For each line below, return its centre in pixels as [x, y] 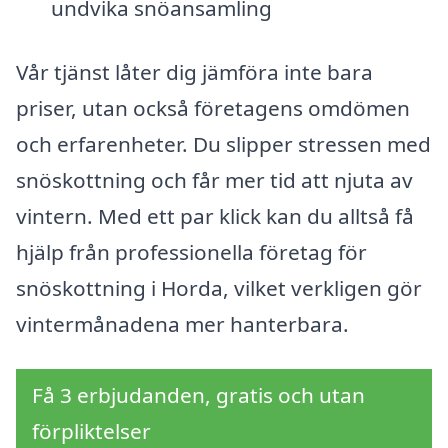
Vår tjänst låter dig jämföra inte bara [194, 71]
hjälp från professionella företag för [191, 251]
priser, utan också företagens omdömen [213, 107]
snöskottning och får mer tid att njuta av [214, 179]
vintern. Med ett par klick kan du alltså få [215, 215]
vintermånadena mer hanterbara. [182, 323]
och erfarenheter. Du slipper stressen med [223, 143]
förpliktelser [91, 431]
